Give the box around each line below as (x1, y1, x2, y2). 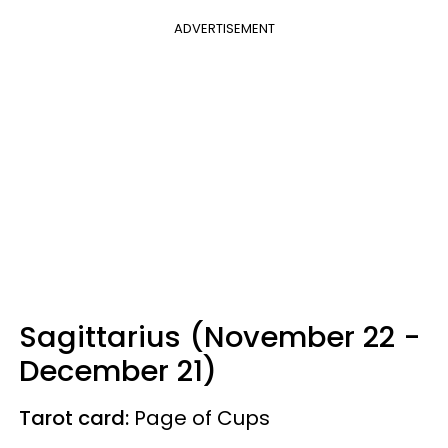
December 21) (19, 350, 217, 391)
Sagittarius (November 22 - (19, 316, 421, 357)
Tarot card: (19, 403, 134, 432)
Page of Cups (134, 403, 270, 432)
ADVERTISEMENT (173, 18, 275, 38)
